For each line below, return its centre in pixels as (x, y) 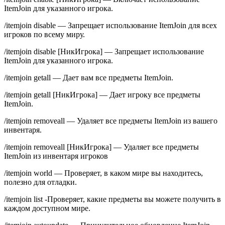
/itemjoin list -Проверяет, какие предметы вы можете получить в (113, 199)
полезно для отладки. (40, 182)
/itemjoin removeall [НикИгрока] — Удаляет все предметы (101, 147)
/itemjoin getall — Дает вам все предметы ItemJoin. (89, 78)
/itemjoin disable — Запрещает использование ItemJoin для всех (110, 26)
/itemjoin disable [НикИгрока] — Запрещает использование (104, 52)
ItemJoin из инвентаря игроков (56, 156)
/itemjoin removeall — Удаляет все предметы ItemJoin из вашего (111, 121)
